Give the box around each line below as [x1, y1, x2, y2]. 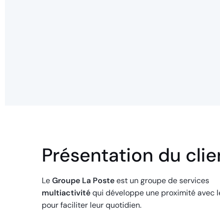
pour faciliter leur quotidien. [42, 200, 143, 211]
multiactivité [42, 188, 90, 198]
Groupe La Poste [52, 175, 114, 186]
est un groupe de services [114, 175, 209, 186]
